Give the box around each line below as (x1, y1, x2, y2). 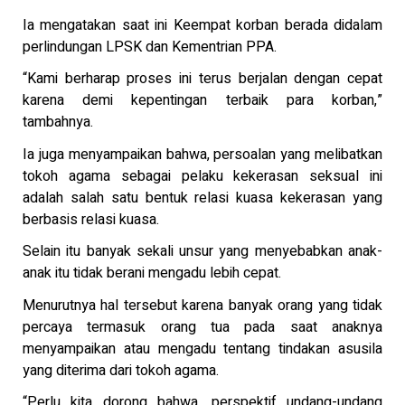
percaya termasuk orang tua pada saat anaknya (23, 316, 382, 338)
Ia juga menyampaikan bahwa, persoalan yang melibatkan (23, 143, 382, 165)
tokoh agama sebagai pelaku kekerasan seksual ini (23, 165, 382, 187)
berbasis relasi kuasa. (23, 208, 159, 231)
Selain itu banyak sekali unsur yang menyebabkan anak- (23, 240, 382, 263)
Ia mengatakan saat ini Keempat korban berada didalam (23, 14, 382, 36)
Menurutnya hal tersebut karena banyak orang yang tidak (23, 294, 382, 316)
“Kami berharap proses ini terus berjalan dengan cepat (23, 68, 382, 90)
